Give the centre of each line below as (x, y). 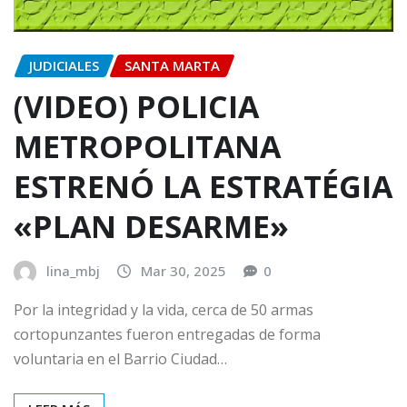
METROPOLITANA (147, 146)
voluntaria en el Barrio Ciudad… (120, 359)
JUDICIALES (64, 66)
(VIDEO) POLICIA (136, 106)
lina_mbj (73, 270)
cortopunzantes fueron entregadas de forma (167, 335)
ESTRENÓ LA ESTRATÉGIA (203, 186)
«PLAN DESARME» (151, 226)
